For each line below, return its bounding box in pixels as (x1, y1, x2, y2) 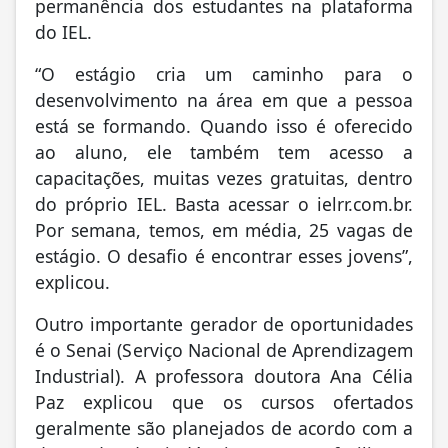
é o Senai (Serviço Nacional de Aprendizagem (35, 337, 413, 362)
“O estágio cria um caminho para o (35, 61, 413, 86)
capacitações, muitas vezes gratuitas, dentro (35, 165, 413, 190)
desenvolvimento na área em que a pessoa (35, 87, 413, 112)
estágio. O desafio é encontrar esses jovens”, (35, 243, 413, 268)
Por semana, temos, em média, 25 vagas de (35, 217, 413, 242)
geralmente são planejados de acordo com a (35, 415, 413, 440)
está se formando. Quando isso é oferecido (35, 113, 413, 138)
